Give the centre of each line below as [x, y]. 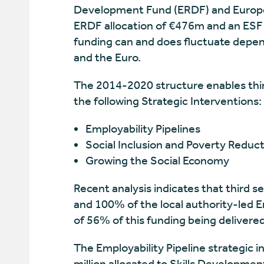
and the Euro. [107, 57]
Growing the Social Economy [157, 161]
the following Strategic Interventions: [167, 101]
